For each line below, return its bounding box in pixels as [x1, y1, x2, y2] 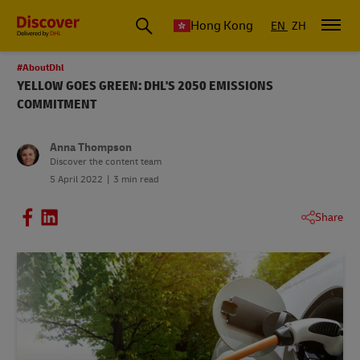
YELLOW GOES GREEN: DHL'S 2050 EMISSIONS [17, 78, 273, 94]
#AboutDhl [17, 62, 64, 74]
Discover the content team [50, 156, 162, 168]
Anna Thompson [50, 141, 132, 154]
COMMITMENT [17, 96, 96, 112]
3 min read [113, 174, 159, 186]
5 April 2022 [50, 174, 103, 186]
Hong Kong [190, 18, 253, 34]
